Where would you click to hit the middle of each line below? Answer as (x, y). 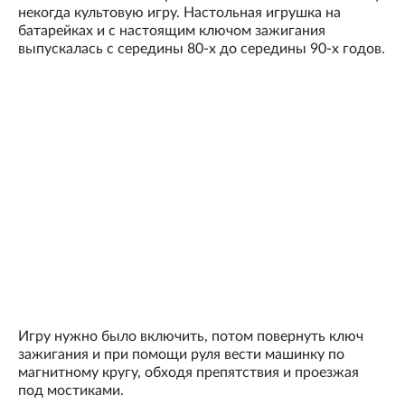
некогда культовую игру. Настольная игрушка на (179, 13)
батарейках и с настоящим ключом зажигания (172, 31)
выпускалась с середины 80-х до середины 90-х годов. (202, 49)
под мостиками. (71, 391)
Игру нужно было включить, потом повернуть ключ (191, 337)
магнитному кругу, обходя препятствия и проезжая (188, 373)
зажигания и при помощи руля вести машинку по (181, 355)
